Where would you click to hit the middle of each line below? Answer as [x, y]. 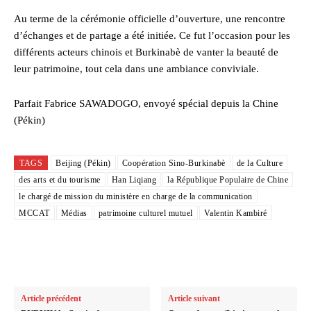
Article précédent [51, 299]
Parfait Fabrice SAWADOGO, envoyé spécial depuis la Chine [146, 104]
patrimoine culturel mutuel [145, 213]
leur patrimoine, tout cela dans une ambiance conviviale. [136, 69]
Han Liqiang [134, 180]
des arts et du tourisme [60, 180]
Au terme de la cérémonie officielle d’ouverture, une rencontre [150, 19]
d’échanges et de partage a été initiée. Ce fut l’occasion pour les [152, 36]
